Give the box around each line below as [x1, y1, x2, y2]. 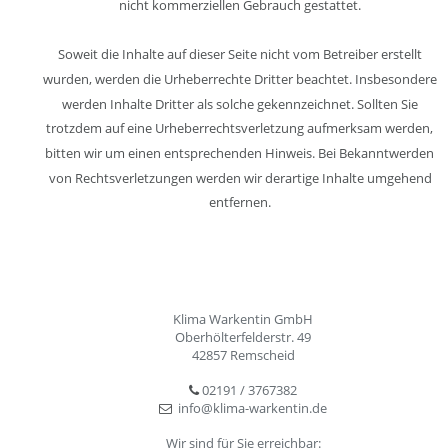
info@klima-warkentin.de [178, 398, 328, 417]
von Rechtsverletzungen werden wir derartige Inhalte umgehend [48, 168, 435, 187]
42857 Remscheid [192, 345, 296, 364]
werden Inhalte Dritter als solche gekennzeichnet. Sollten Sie [62, 94, 422, 113]
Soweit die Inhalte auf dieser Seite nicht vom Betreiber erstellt [58, 45, 426, 64]
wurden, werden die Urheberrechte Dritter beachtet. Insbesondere [42, 69, 440, 88]
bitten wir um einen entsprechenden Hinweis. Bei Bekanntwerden [45, 143, 438, 162]
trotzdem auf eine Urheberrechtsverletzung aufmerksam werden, [46, 119, 437, 138]
